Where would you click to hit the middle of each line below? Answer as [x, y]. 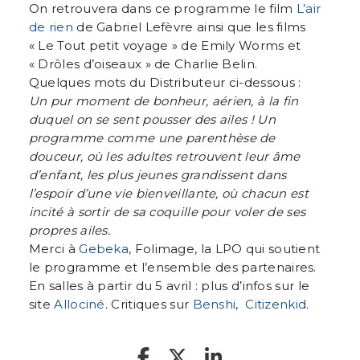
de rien [51, 27]
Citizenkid [276, 304]
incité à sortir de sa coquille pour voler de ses [167, 211]
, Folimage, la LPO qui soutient [225, 248]
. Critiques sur [149, 304]
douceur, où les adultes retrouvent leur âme [164, 156]
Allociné [80, 304]
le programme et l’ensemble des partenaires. [172, 267]
